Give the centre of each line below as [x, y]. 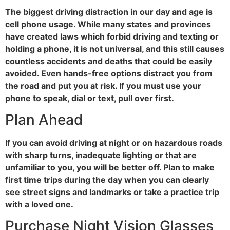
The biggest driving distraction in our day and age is [109, 12]
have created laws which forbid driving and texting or [112, 36]
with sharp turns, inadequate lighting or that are [101, 155]
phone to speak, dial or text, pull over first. [90, 98]
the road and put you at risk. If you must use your [103, 85]
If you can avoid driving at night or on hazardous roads [114, 142]
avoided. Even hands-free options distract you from [109, 73]
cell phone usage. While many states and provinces [108, 24]
